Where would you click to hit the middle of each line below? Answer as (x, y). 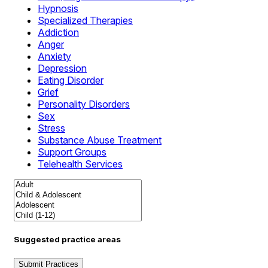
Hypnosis (58, 8)
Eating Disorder (71, 80)
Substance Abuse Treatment (100, 140)
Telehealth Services (80, 164)
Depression (62, 68)
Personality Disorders (84, 104)
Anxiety (54, 56)
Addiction (58, 32)
